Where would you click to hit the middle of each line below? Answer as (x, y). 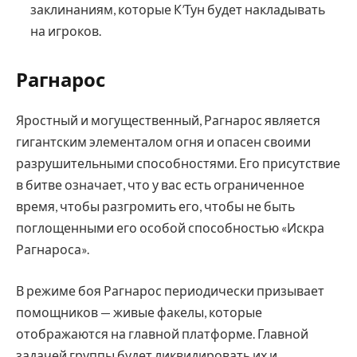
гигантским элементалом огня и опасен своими (163, 142)
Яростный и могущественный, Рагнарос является (168, 120)
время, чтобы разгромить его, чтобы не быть (155, 206)
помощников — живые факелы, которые (139, 312)
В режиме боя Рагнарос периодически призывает (170, 290)
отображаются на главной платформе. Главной (162, 333)
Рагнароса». (53, 249)
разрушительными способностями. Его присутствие (178, 163)
